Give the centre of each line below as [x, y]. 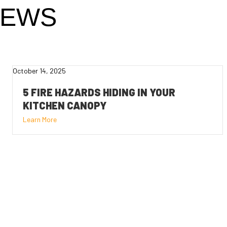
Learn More [40, 119]
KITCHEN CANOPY [65, 105]
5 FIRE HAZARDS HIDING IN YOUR [99, 92]
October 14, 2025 [39, 70]
